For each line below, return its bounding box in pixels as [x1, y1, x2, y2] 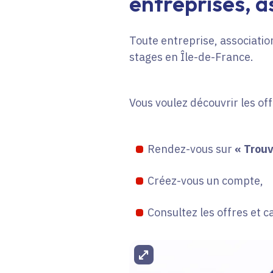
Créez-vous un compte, [147, 173, 263, 188]
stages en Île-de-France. [129, 49, 253, 64]
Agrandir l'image [149, 246, 243, 263]
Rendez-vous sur [147, 141, 235, 156]
